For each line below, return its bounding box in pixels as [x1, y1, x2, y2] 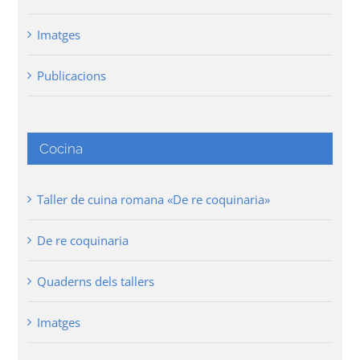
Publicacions [37, 67, 107, 84]
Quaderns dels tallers [37, 273, 155, 290]
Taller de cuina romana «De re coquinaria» [37, 191, 271, 208]
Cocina [39, 141, 84, 157]
